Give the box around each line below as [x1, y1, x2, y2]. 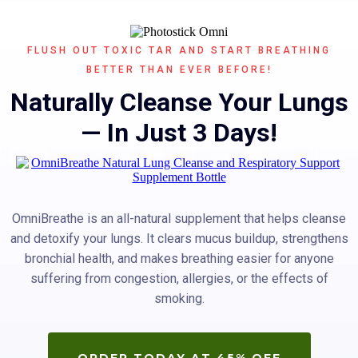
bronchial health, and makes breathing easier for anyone [24, 251, 334, 267]
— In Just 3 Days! [81, 117, 277, 149]
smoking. [153, 291, 205, 307]
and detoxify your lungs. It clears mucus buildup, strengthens [10, 231, 348, 247]
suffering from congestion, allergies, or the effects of [30, 271, 328, 287]
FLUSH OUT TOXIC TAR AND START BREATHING [27, 45, 331, 57]
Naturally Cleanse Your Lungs [10, 87, 348, 118]
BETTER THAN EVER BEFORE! [86, 64, 272, 76]
